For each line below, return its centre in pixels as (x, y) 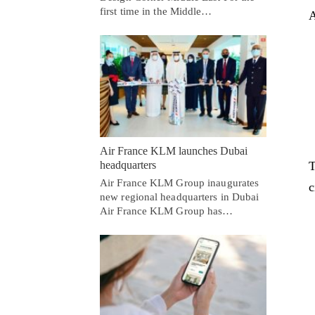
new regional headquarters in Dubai (180, 197)
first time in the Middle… (156, 12)
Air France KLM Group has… (167, 211)
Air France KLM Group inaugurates (180, 182)
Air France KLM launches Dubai (174, 150)
